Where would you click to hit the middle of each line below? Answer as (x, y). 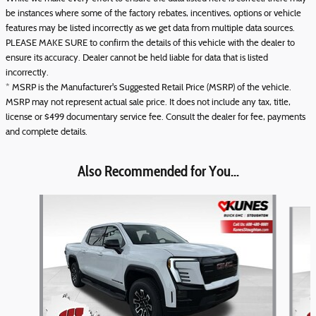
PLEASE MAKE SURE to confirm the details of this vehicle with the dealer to (150, 43)
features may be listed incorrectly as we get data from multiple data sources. (150, 29)
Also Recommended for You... (158, 171)
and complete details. (47, 132)
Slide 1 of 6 (28, 201)
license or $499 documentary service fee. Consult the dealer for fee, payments (156, 117)
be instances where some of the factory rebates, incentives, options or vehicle (153, 14)
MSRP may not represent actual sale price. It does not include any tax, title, (148, 103)
